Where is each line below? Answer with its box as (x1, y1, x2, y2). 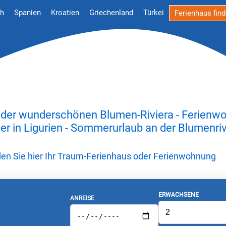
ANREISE (70, 194, 94, 202)
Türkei (143, 8, 164, 17)
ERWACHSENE (158, 191, 199, 198)
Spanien (14, 8, 41, 17)
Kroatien (51, 8, 79, 17)
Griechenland (89, 8, 133, 17)
